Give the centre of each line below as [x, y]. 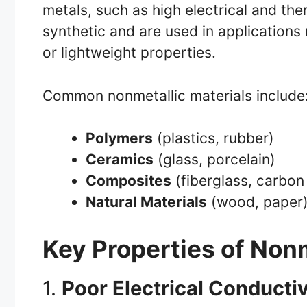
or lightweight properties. [129, 53]
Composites [128, 181]
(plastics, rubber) [213, 138]
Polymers [119, 138]
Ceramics [120, 160]
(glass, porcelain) [214, 160]
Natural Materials [146, 202]
